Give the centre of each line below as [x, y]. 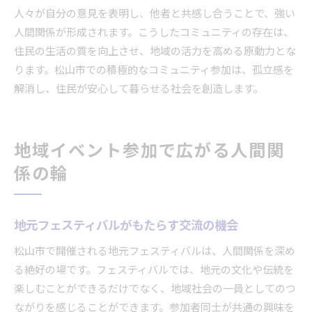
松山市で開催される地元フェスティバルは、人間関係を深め [155, 251]
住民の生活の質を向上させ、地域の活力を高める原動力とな [155, 52]
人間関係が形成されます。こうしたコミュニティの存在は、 [154, 33]
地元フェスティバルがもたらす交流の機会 [126, 226]
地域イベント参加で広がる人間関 [150, 151]
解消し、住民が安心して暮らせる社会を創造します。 [139, 89]
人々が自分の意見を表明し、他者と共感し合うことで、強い [155, 14]
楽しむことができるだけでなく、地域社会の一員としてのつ [155, 289]
